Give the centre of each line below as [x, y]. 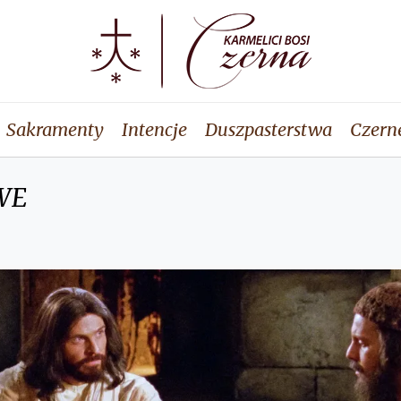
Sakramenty [55, 129]
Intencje [154, 129]
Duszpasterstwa [268, 129]
